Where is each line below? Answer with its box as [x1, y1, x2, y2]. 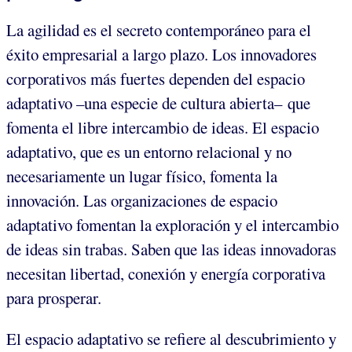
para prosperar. [6, 287, 101, 310]
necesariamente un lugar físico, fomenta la [6, 165, 277, 188]
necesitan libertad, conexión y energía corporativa [6, 262, 325, 285]
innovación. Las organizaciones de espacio [6, 189, 277, 212]
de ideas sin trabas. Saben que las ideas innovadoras [6, 238, 336, 261]
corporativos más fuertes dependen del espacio [6, 68, 305, 90]
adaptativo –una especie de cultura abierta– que [6, 92, 310, 115]
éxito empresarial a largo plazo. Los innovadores [6, 43, 317, 66]
